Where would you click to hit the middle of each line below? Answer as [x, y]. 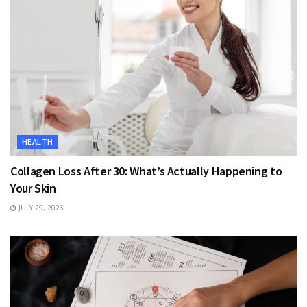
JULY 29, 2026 [40, 207]
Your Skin [33, 188]
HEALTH [38, 141]
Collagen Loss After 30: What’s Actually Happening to [146, 171]
